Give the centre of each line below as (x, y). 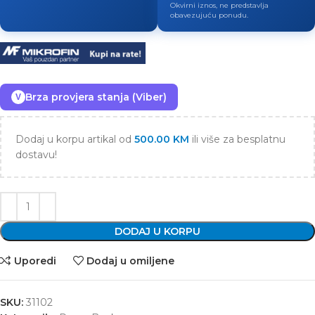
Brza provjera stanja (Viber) (96, 97)
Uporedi (35, 261)
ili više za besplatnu (237, 140)
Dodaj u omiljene (131, 261)
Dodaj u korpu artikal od (75, 140)
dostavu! (36, 155)
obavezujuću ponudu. (209, 15)
